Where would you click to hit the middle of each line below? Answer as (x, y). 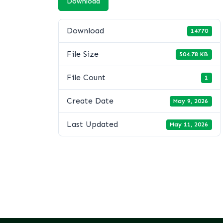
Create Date (90, 101)
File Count (86, 78)
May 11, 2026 (189, 125)
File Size (83, 54)
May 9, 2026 (191, 101)
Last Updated (92, 124)
